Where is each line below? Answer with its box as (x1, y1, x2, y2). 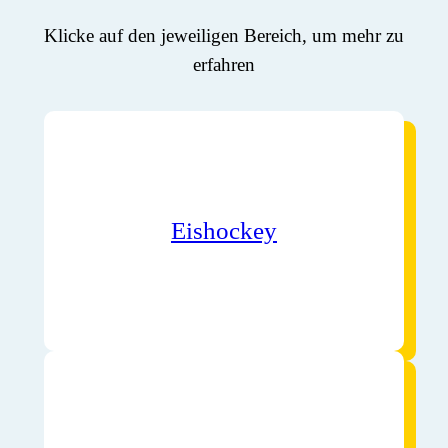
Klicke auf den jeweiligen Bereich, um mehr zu (44, 24, 404, 46)
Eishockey (171, 217, 277, 245)
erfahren (193, 53, 255, 75)
